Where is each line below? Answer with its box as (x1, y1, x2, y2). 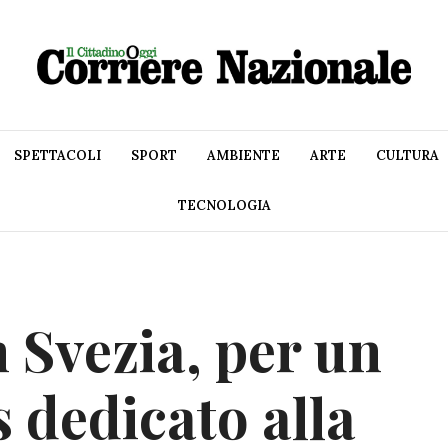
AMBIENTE (207, 147, 280, 165)
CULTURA (376, 147, 439, 165)
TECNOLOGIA (177, 197, 271, 215)
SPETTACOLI (14, 147, 101, 165)
